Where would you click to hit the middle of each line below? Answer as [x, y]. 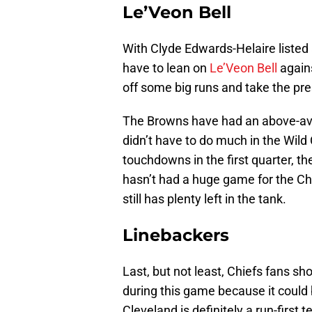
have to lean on [166, 68]
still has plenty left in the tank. [204, 199]
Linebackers [176, 235]
